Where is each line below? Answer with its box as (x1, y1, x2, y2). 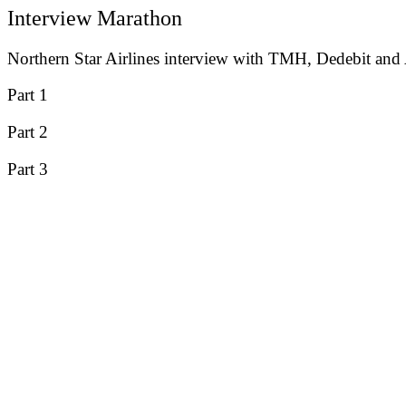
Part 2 (7, 122, 48, 142)
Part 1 (7, 85, 48, 105)
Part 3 (7, 159, 48, 179)
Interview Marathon (7, 5, 182, 30)
